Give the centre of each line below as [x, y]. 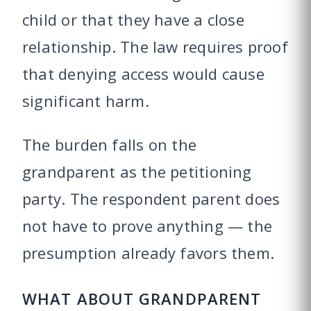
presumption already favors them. [149, 253]
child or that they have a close [133, 20]
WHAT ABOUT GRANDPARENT [142, 299]
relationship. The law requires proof [155, 47]
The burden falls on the [110, 145]
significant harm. [86, 101]
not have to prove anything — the [148, 226]
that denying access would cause [143, 74]
